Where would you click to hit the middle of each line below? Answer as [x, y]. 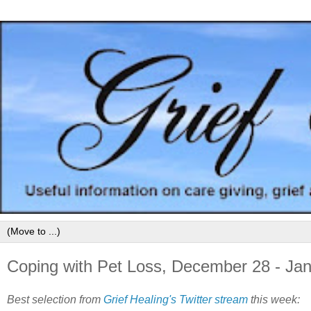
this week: [274, 300]
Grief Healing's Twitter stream [176, 300]
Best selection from [55, 300]
